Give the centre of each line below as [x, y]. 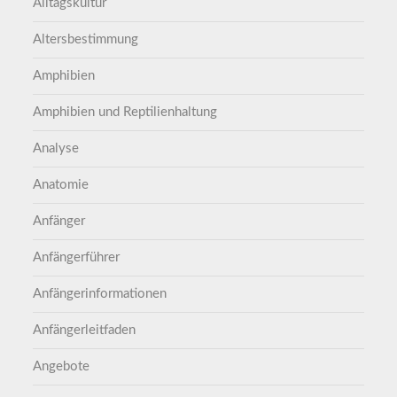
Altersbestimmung [86, 39]
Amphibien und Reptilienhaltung [125, 112]
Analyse [56, 148]
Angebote [62, 366]
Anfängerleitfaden [85, 330]
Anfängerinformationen [100, 293]
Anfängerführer [77, 257]
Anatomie [61, 184]
